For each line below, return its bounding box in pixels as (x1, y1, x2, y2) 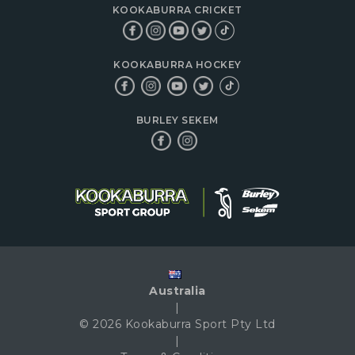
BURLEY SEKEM (136, 113, 219, 126)
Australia (149, 283, 206, 298)
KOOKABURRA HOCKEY (113, 59, 242, 71)
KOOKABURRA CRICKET (112, 3, 242, 16)
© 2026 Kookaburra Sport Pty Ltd (79, 316, 276, 331)
